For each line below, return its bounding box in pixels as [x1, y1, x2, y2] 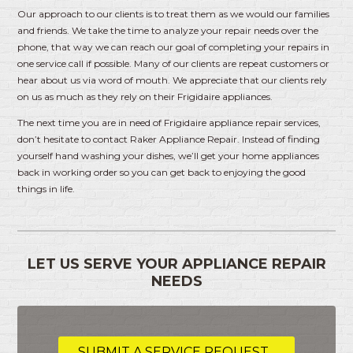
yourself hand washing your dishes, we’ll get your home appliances [17, 149, 320, 162]
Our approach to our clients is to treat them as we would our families [17, 7, 330, 20]
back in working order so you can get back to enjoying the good [17, 165, 307, 178]
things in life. [17, 182, 76, 195]
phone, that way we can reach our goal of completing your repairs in [17, 40, 330, 53]
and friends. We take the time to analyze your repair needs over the [17, 24, 319, 36]
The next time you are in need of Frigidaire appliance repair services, [17, 116, 321, 128]
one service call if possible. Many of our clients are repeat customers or [17, 57, 330, 69]
